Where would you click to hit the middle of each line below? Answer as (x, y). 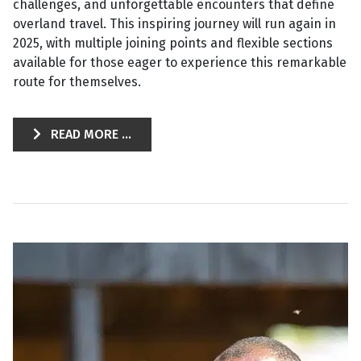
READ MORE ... (89, 134)
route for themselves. (77, 82)
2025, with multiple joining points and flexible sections (173, 43)
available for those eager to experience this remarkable (180, 62)
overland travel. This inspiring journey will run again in (174, 24)
